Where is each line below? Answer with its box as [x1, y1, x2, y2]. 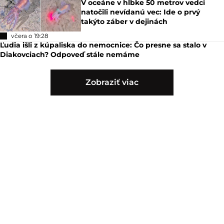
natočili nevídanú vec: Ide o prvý [81, 7, 200, 17]
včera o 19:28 [11, 32, 48, 40]
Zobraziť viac [85, 77, 138, 87]
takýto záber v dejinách [81, 17, 168, 26]
